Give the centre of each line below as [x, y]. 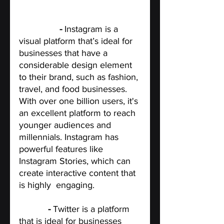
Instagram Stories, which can [76, 161]
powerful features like [62, 149]
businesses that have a [64, 53]
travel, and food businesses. [74, 89]
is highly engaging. [57, 185]
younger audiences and [66, 125]
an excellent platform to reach [78, 113]
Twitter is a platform [92, 209]
